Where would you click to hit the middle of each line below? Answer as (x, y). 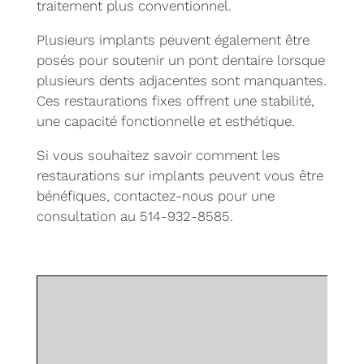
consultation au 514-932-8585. (134, 216)
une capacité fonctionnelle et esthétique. (165, 121)
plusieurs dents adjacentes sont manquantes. (181, 80)
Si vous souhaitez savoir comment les (158, 155)
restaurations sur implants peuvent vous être (180, 175)
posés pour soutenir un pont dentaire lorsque (180, 60)
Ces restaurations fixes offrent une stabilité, (175, 101)
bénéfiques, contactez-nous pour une (155, 196)
